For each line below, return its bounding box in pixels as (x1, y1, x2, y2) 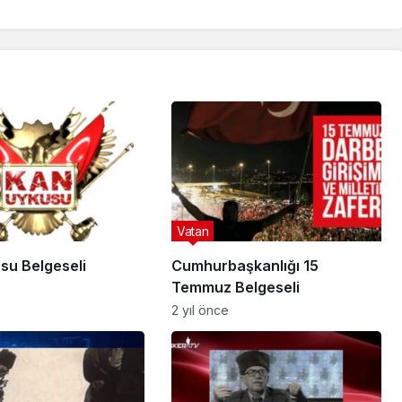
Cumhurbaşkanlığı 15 (170, 257, 319, 275)
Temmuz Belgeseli (170, 278, 300, 297)
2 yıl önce (170, 302, 229, 319)
